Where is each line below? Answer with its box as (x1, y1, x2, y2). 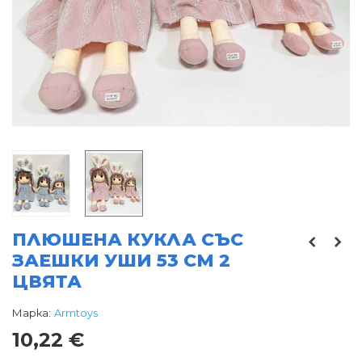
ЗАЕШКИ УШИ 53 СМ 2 (12, 250, 230, 272)
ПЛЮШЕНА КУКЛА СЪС (12, 229, 243, 251)
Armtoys (54, 306, 98, 320)
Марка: (12, 306, 51, 320)
